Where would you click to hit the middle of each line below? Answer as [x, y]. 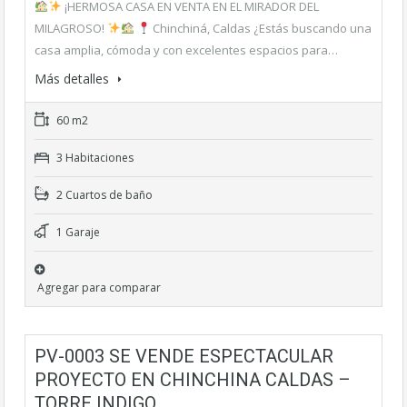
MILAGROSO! [71, 28]
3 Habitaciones [94, 157]
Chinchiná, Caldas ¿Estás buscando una [261, 28]
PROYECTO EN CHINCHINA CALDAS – [193, 379]
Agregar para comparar [99, 287]
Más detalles [74, 78]
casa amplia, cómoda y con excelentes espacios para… [186, 50]
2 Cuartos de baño [103, 194]
